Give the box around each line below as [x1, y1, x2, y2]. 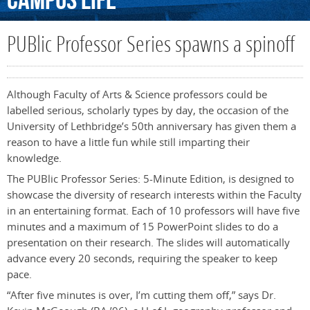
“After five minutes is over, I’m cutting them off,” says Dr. [7, 288, 276, 303]
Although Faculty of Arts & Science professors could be [7, 87, 267, 102]
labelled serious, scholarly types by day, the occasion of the [7, 103, 289, 118]
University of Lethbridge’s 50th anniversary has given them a [7, 119, 296, 134]
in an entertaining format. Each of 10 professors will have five [7, 203, 300, 219]
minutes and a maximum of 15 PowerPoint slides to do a [7, 219, 278, 235]
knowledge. [7, 151, 62, 166]
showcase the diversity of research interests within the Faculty [7, 188, 302, 203]
